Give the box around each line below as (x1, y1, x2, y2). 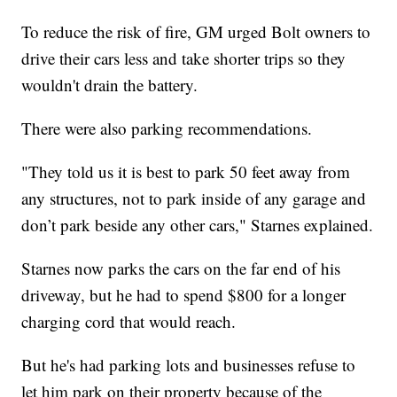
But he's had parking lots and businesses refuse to (21, 353, 356, 376)
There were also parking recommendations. (21, 116, 313, 139)
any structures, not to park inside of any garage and (21, 186, 367, 209)
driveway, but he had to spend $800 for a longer (21, 283, 346, 306)
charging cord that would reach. (21, 309, 237, 332)
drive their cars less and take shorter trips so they (21, 46, 346, 69)
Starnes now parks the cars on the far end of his (21, 256, 341, 279)
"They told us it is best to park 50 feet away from (21, 160, 351, 183)
